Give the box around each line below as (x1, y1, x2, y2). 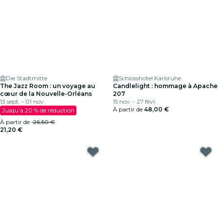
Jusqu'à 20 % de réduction (2, 107, 74, 114)
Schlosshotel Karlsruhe (119, 74, 181, 82)
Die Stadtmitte (6, 74, 47, 82)
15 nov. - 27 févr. (113, 98, 157, 105)
